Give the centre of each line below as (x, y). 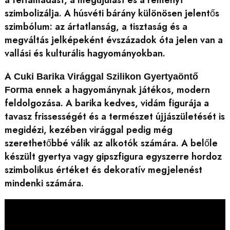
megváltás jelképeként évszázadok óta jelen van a (113, 40)
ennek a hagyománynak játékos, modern (121, 90)
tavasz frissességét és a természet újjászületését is (114, 116)
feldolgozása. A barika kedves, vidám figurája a (107, 103)
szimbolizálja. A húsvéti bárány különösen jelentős (112, 14)
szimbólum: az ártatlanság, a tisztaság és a (96, 27)
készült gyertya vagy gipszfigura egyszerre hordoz (113, 156)
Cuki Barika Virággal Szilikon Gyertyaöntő (106, 76)
